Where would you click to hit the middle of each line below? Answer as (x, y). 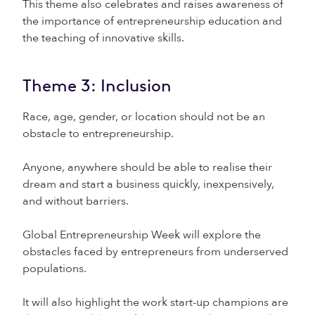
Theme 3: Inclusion (97, 85)
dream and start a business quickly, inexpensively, (148, 184)
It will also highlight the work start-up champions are (155, 302)
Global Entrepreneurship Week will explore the (142, 235)
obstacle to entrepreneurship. (98, 134)
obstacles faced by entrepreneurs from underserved (155, 252)
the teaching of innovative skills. (103, 38)
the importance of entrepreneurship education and (152, 21)
